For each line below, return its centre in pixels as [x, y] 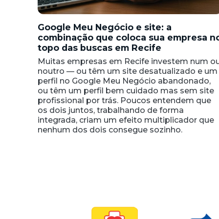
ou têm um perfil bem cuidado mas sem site [126, 91]
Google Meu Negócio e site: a [105, 27]
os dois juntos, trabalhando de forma [111, 110]
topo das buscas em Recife [99, 48]
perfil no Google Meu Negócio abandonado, [124, 81]
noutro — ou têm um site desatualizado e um [128, 71]
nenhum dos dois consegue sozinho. [110, 130]
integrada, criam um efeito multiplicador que [126, 120]
